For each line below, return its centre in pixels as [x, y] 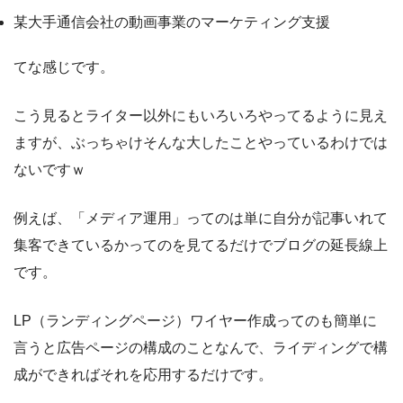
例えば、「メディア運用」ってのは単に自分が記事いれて [201, 219]
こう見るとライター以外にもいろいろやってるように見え [201, 116]
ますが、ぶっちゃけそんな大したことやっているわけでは [201, 143]
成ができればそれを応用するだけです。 [143, 375]
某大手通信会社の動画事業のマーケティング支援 [172, 22]
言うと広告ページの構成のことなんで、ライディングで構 [201, 348]
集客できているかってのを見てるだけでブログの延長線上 [201, 246]
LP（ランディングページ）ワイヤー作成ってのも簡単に [195, 321]
